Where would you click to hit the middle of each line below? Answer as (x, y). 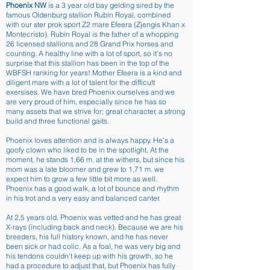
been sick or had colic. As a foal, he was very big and (93, 246)
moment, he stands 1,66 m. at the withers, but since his (95, 159)
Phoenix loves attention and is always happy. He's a (90, 140)
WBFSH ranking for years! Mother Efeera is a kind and (94, 73)
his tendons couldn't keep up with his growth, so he (89, 256)
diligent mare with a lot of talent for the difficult (80, 82)
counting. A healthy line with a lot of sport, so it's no (89, 53)
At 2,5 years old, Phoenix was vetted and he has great (93, 217)
